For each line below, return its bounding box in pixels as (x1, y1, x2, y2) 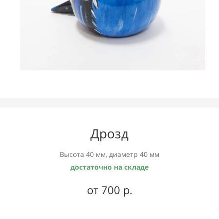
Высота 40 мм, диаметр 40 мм (60, 150, 159, 159)
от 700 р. (87, 182, 132, 197)
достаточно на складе (70, 162, 149, 172)
